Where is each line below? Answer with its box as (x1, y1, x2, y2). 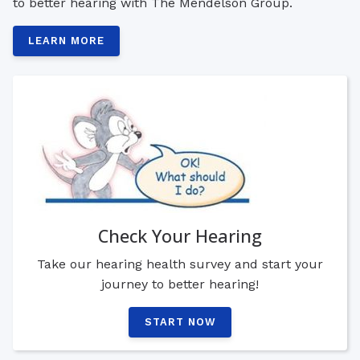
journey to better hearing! (101, 276, 259, 292)
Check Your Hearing (98, 223, 262, 247)
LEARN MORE (28, 34, 105, 47)
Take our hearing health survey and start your (37, 256, 323, 272)
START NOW (144, 316, 216, 329)
